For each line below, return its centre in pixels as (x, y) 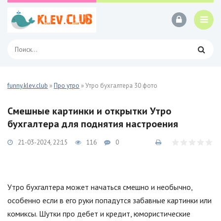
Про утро (67, 86)
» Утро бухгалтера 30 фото (118, 86)
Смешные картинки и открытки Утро (89, 111)
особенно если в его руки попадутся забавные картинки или (110, 200)
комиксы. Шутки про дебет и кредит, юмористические (99, 214)
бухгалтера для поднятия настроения (93, 124)
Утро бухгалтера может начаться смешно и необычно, (100, 187)
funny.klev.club (28, 86)
